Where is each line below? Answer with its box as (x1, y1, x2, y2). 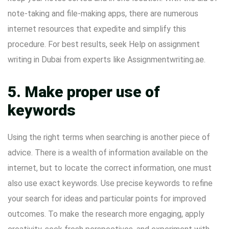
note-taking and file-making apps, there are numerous (8, 9, 198, 18)
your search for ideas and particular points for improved (8, 194, 206, 203)
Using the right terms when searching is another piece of (8, 132, 210, 142)
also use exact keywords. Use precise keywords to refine (8, 178, 213, 188)
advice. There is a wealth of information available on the (8, 148, 208, 157)
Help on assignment (129, 39, 200, 49)
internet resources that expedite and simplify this (8, 24, 186, 34)
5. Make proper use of (8, 83, 160, 101)
